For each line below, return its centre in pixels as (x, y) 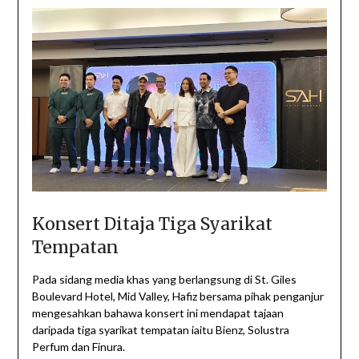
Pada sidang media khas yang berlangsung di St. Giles (164, 279)
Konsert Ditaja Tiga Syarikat (152, 224)
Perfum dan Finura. (78, 346)
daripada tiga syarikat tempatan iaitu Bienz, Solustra (160, 329)
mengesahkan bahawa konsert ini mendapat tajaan (157, 313)
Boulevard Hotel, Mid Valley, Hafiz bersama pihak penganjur (177, 296)
